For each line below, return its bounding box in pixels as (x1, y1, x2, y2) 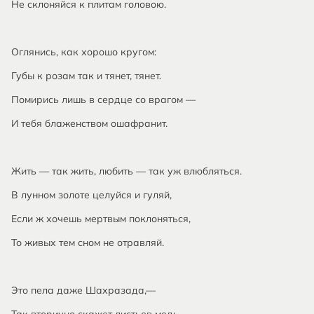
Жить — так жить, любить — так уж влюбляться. (11, 165, 242, 177)
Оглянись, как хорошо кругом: (11, 46, 156, 58)
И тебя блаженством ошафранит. (11, 117, 168, 130)
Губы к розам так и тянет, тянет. (11, 69, 161, 82)
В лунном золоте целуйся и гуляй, (11, 189, 172, 201)
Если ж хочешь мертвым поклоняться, (11, 212, 191, 225)
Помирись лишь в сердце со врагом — (11, 93, 196, 106)
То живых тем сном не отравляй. (11, 236, 164, 249)
